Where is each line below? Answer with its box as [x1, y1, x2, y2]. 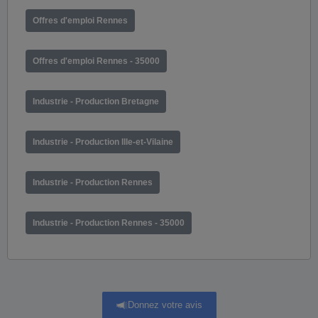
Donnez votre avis [127, 300, 202, 311]
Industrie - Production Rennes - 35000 [33, 217, 185, 228]
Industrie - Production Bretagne [33, 96, 159, 106]
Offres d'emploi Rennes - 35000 [33, 55, 160, 66]
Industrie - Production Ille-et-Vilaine [33, 136, 173, 147]
